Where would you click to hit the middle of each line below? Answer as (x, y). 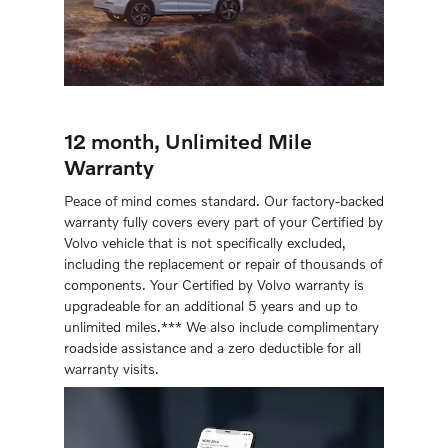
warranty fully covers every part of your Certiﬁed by (223, 222)
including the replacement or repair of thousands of (223, 264)
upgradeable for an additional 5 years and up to (211, 306)
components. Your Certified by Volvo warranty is (214, 285)
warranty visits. (111, 369)
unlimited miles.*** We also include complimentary (221, 327)
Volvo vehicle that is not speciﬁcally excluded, (205, 243)
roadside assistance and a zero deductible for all (212, 348)
